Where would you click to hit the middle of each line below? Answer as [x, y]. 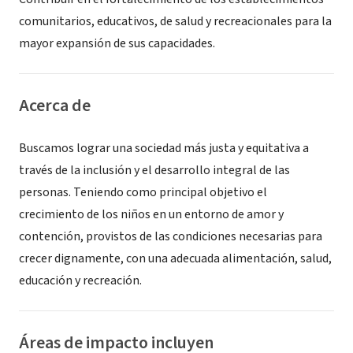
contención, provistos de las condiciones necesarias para [171, 236]
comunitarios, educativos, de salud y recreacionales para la [175, 21]
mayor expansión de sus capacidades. [117, 43]
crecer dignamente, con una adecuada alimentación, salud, [175, 258]
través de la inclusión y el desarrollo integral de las [154, 170]
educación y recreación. [80, 281]
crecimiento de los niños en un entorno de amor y [151, 214]
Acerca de [55, 106]
